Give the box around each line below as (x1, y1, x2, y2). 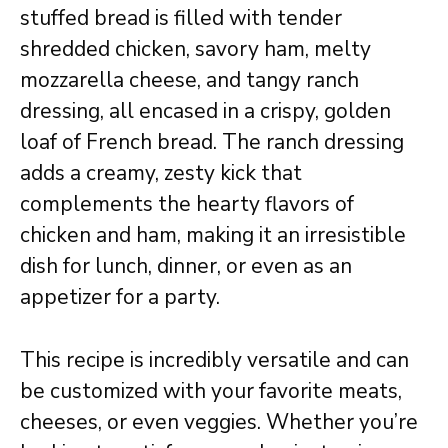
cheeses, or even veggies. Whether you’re (20, 407, 418, 436)
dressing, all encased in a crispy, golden (20, 97, 391, 126)
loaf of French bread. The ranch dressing (20, 128, 404, 157)
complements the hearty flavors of (20, 190, 354, 219)
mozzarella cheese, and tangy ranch (20, 66, 359, 95)
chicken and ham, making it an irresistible (20, 221, 406, 250)
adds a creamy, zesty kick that (20, 159, 302, 188)
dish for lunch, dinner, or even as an (20, 252, 352, 281)
